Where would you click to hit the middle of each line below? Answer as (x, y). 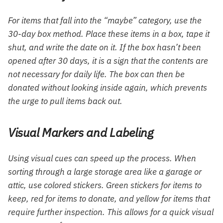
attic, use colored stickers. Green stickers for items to (105, 185)
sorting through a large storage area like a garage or (105, 171)
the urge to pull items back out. (65, 101)
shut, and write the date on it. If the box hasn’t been (105, 47)
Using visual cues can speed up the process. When (102, 158)
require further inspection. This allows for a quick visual (111, 212)
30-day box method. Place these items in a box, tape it (109, 34)
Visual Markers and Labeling (81, 132)
